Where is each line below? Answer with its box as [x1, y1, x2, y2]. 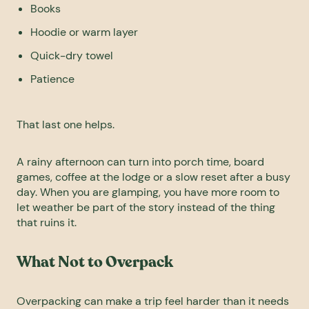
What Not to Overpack [17, 252, 173, 273]
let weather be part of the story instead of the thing [17, 200, 275, 215]
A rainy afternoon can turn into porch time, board [17, 154, 264, 170]
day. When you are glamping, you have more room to [17, 185, 279, 200]
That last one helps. [17, 117, 114, 132]
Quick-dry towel [30, 48, 113, 63]
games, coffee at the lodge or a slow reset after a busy [17, 170, 290, 185]
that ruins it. [17, 215, 77, 230]
